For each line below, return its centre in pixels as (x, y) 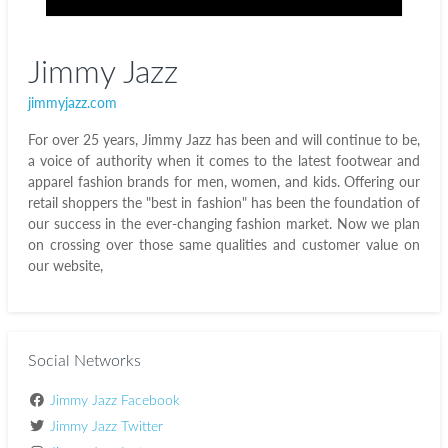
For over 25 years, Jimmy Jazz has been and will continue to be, (224, 139)
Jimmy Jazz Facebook (114, 401)
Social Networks (84, 361)
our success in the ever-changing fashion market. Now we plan (224, 223)
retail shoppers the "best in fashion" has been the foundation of (224, 202)
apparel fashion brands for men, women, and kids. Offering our (224, 181)
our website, (67, 265)
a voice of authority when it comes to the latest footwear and (224, 160)
